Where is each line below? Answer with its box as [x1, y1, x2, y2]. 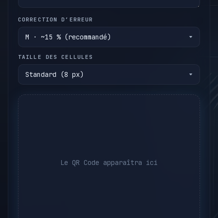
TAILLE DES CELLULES [18, 54, 93, 61]
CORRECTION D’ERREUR [18, 16, 93, 23]
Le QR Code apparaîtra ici [60, 158, 158, 167]
